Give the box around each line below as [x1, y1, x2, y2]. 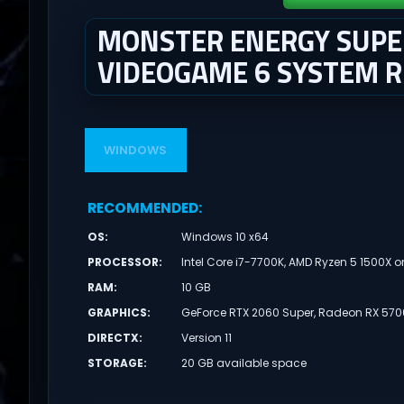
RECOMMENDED [87, 197, 198, 217]
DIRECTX [87, 329, 139, 345]
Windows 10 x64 [181, 228, 270, 244]
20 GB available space [181, 354, 308, 371]
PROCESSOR [87, 253, 159, 270]
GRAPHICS [87, 304, 147, 320]
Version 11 [181, 329, 233, 345]
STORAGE [87, 354, 143, 371]
